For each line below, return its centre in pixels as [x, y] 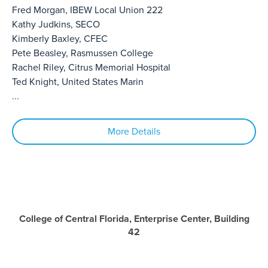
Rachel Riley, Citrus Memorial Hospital [91, 67]
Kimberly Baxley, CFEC [60, 39]
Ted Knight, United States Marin [78, 82]
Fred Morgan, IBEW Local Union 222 [87, 10]
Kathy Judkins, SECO [56, 24]
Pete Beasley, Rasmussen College [83, 53]
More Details [134, 131]
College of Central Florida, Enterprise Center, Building [134, 219]
